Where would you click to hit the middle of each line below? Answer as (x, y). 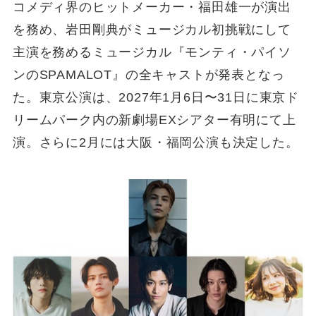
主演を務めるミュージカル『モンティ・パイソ (152, 52)
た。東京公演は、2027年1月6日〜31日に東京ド (156, 97)
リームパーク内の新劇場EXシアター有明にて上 (154, 120)
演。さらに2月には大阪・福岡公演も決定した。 (156, 142)
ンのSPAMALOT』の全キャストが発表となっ (148, 74)
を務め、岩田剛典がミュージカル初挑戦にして (152, 29)
